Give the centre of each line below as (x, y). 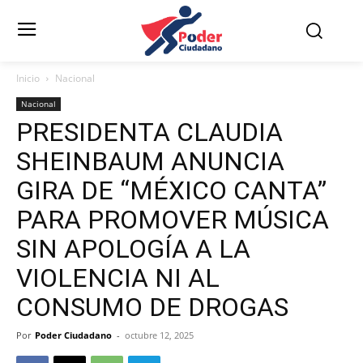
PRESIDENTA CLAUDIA (149, 132)
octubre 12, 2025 (159, 335)
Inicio (28, 79)
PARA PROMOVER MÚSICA (173, 220)
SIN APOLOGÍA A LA (133, 249)
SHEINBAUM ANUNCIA (150, 162)
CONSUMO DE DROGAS (152, 307)
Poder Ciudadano (73, 335)
